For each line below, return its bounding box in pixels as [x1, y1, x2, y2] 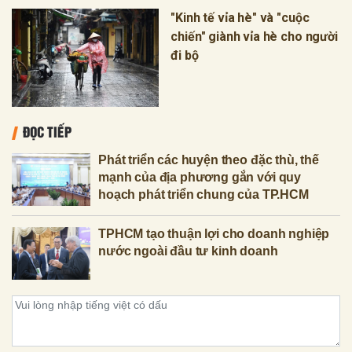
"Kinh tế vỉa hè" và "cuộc [170, 9, 310, 25]
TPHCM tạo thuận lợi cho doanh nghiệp [98, 226, 330, 240]
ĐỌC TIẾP [23, 120, 71, 141]
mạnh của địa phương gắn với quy [98, 170, 302, 184]
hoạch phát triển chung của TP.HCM [98, 187, 309, 201]
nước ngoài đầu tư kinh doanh [98, 244, 278, 258]
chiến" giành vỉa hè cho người [170, 28, 338, 44]
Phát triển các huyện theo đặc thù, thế [98, 152, 319, 167]
